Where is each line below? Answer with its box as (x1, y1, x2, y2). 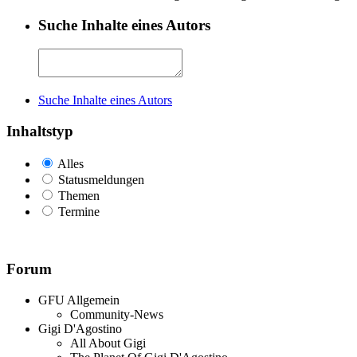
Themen (58, 188, 100, 202)
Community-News (70, 308, 163, 322)
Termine (58, 204, 100, 218)
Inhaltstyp (6, 123, 73, 139)
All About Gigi (70, 336, 146, 351)
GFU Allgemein (38, 293, 120, 308)
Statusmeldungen (58, 172, 144, 186)
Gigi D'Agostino (38, 322, 122, 336)
